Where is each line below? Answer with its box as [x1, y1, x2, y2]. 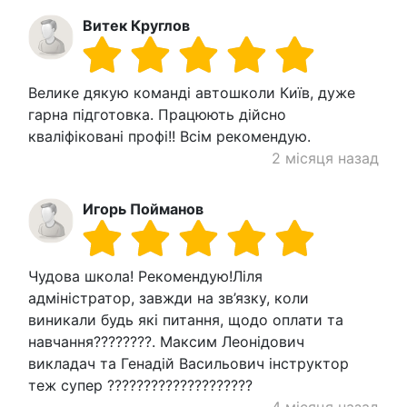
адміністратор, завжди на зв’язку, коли [28, 288, 309, 307]
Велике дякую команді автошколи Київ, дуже [28, 83, 355, 102]
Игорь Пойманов [83, 199, 203, 218]
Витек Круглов [83, 15, 190, 35]
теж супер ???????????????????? [28, 375, 253, 394]
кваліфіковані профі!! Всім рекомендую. [28, 126, 311, 145]
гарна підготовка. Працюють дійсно [28, 104, 286, 124]
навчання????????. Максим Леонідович [28, 332, 304, 351]
